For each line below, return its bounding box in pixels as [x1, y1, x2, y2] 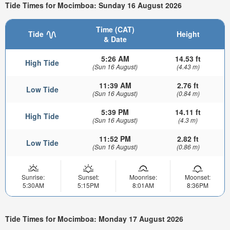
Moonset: [184, 172, 210, 181]
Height [176, 28, 200, 39]
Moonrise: [129, 172, 157, 181]
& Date [103, 33, 127, 44]
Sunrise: [22, 172, 45, 181]
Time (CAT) [95, 24, 135, 34]
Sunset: [78, 172, 99, 181]
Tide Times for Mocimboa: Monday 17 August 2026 [5, 213, 183, 224]
